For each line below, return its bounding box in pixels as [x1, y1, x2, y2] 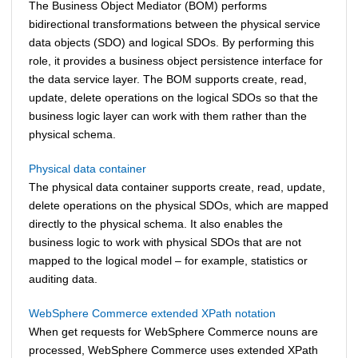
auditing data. [29, 272, 97, 285]
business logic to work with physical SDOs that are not [29, 235, 301, 249]
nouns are [264, 324, 318, 338]
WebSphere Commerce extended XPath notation [29, 306, 276, 320]
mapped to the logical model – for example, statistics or [29, 253, 308, 267]
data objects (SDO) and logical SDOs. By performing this [29, 35, 314, 49]
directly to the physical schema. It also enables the [29, 217, 283, 230]
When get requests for [29, 324, 145, 338]
